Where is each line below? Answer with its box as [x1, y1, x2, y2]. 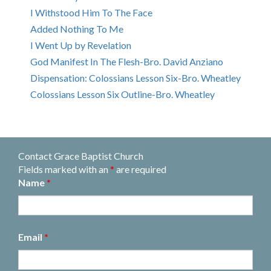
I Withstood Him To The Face [30, 7, 152, 19]
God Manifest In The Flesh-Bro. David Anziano [30, 56, 223, 68]
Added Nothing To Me [30, 23, 123, 35]
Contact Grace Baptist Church [18, 150, 143, 162]
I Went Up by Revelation [30, 39, 131, 51]
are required [114, 163, 166, 175]
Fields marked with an [18, 163, 110, 175]
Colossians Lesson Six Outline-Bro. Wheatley [30, 88, 215, 100]
